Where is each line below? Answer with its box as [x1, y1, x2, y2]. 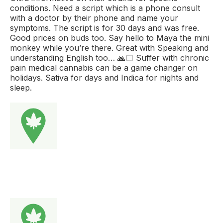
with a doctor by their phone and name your [10, 12, 178, 23]
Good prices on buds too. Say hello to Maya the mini [10, 32, 209, 43]
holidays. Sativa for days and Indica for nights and [10, 72, 199, 83]
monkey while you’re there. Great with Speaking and [10, 42, 209, 53]
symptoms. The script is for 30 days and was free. [10, 22, 199, 33]
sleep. [10, 82, 32, 93]
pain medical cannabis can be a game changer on [10, 62, 198, 73]
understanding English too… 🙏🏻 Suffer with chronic [10, 52, 209, 63]
